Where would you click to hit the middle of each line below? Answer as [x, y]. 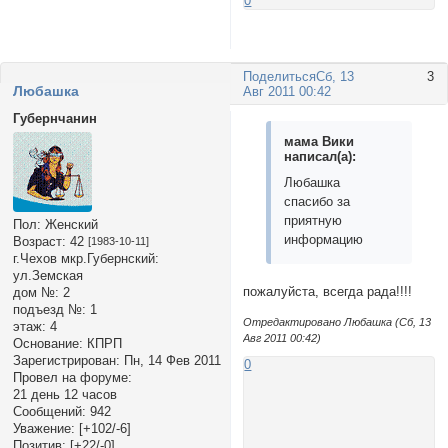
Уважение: [43, 428]
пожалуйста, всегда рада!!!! [328, 292]
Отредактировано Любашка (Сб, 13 [337, 321]
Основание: [47, 343]
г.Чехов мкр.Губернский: [85, 258]
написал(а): [320, 157]
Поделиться [280, 77]
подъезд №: [49, 309]
